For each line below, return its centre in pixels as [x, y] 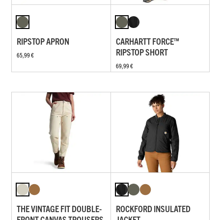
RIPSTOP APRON [43, 41]
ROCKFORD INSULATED [153, 209]
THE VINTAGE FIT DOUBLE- [59, 209]
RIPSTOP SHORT [142, 52]
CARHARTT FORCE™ [147, 41]
